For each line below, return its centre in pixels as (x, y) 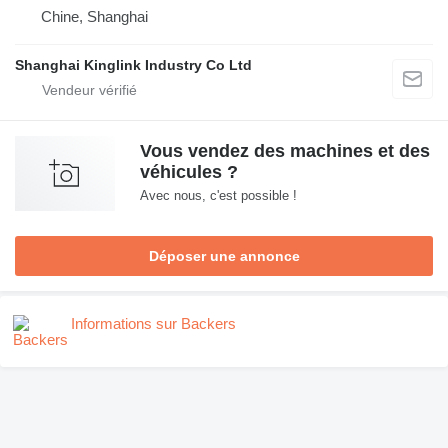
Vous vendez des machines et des (285, 151)
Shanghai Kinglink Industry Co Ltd (133, 65)
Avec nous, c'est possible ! (218, 196)
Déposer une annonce (224, 256)
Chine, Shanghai (94, 17)
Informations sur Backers (153, 324)
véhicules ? (189, 172)
